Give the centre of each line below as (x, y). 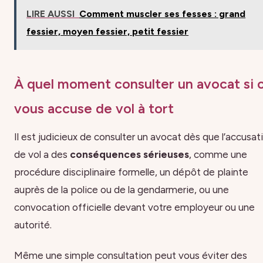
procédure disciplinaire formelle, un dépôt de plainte (131, 172)
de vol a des (42, 154)
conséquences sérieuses (129, 154)
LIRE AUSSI (51, 14)
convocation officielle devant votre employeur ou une (134, 207)
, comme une (218, 154)
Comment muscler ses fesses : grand (163, 14)
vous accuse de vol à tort (94, 109)
